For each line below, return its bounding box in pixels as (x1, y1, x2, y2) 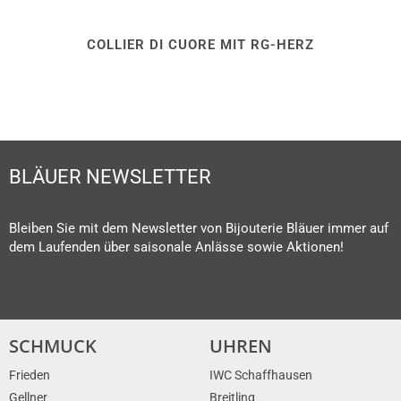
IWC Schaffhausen (209, 367, 312, 382)
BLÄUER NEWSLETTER (9, 166, 211, 189)
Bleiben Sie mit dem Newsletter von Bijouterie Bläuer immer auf (9, 219, 388, 236)
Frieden (9, 367, 50, 382)
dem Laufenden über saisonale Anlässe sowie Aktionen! (9, 238, 344, 255)
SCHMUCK (9, 333, 97, 358)
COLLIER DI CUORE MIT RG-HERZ (87, 37, 314, 54)
